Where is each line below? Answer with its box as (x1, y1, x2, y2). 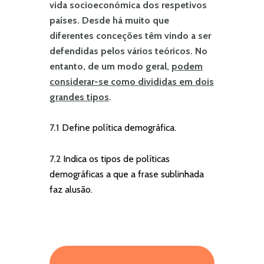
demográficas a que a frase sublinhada (49, 168, 204, 180)
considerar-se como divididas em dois (49, 76, 214, 88)
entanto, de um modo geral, (49, 61, 171, 72)
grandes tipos (49, 91, 109, 103)
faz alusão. (49, 183, 93, 195)
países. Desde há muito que (49, 15, 169, 27)
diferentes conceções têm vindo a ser (49, 30, 211, 42)
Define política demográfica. (62, 122, 176, 134)
